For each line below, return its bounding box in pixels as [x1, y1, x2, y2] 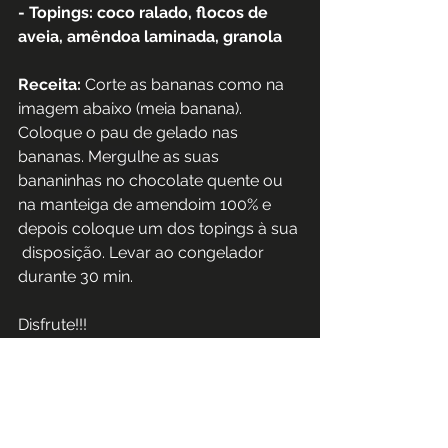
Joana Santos [22, 362, 125, 382]
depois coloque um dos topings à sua [18, 218, 302, 238]
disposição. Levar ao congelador [18, 242, 268, 262]
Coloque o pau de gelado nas [18, 122, 242, 142]
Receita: [18, 74, 81, 94]
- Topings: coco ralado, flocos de [18, 2, 272, 22]
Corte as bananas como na [81, 74, 288, 94]
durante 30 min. [18, 266, 137, 286]
